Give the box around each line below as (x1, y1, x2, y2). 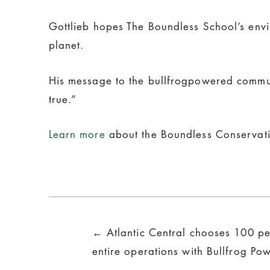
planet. (48, 38, 84, 52)
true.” (48, 92, 77, 106)
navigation (48, 231, 175, 264)
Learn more (48, 127, 105, 142)
